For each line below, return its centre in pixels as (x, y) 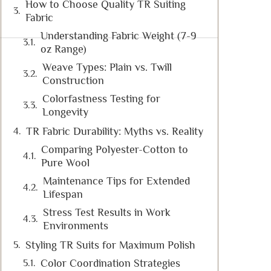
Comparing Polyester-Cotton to (115, 149)
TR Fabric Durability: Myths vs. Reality (115, 131)
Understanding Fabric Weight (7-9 (119, 36)
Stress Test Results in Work (107, 212)
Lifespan (63, 194)
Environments (76, 226)
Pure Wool (65, 163)
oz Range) (64, 49)
